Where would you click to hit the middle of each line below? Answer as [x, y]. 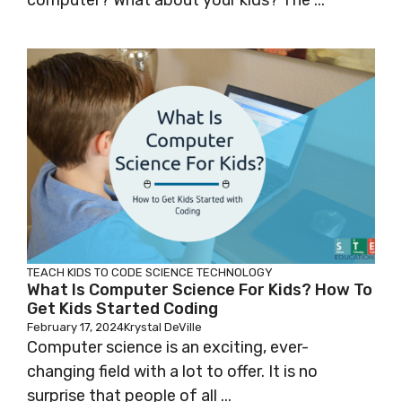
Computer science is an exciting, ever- [168, 348]
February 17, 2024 [75, 328]
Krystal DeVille [163, 328]
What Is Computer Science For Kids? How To [200, 290]
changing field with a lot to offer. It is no [172, 372]
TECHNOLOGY [235, 273]
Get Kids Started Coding [122, 309]
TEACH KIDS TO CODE [85, 273]
